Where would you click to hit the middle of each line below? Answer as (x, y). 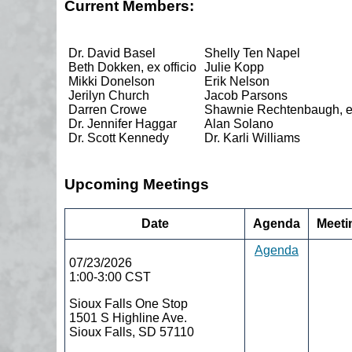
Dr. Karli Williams (252, 137)
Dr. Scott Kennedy (119, 137)
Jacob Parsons (246, 95)
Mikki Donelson (112, 81)
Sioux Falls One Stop (128, 304)
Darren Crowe (108, 109)
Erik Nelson (237, 81)
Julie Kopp (234, 67)
